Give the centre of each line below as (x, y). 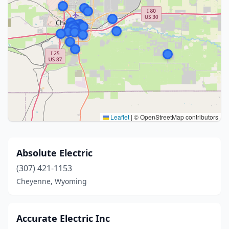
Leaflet (119, 117)
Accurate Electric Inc (63, 218)
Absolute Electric (54, 153)
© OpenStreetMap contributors (175, 117)
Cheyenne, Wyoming (52, 181)
